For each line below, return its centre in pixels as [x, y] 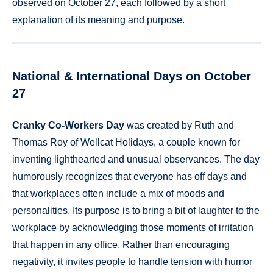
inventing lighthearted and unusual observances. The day [136, 160]
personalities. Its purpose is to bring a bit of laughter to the [136, 211]
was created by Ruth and [179, 126]
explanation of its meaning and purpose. [98, 20]
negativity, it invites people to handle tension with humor [132, 262]
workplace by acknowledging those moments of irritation [133, 228]
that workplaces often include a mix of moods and [118, 194]
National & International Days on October [132, 76]
